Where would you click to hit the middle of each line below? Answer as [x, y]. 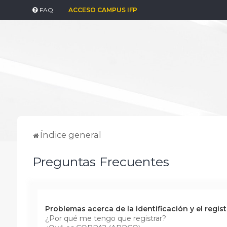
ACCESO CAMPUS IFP [103, 10]
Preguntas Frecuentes [101, 161]
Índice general [71, 135]
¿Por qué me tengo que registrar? [105, 218]
